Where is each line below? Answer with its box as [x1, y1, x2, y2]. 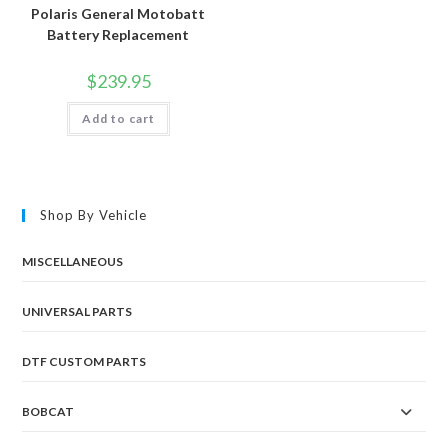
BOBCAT [22, 403, 75, 419]
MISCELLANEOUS [22, 253, 124, 269]
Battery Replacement [47, 26, 190, 44]
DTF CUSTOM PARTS [22, 353, 147, 369]
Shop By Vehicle [40, 206, 148, 223]
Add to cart [81, 111, 155, 127]
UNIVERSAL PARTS [22, 303, 133, 319]
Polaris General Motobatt [31, 5, 206, 23]
